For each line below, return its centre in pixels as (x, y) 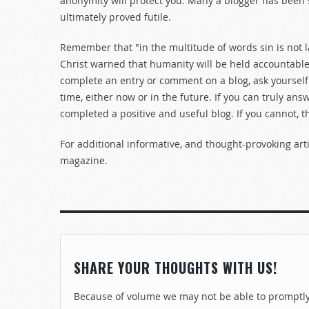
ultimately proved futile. (116, 17)
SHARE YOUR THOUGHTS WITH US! (176, 268)
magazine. (84, 160)
